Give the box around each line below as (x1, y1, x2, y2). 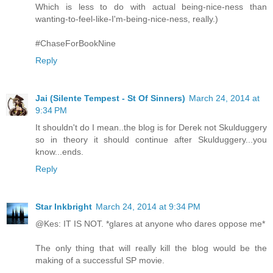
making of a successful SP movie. (35, 255, 165, 265)
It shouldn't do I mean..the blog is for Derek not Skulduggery (35, 122, 267, 132)
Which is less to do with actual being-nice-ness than (35, 1, 267, 12)
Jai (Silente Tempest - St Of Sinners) (35, 93, 185, 103)
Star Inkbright (35, 201, 92, 211)
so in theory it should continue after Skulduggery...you (35, 134, 267, 144)
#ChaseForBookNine (35, 38, 116, 48)
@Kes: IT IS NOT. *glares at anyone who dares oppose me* (35, 218, 265, 229)
